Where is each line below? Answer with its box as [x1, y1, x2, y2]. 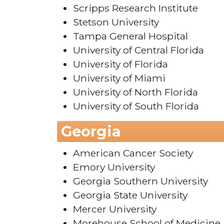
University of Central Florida [73, 44, 204, 56]
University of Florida [73, 58, 168, 70]
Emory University [73, 161, 155, 173]
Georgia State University [73, 189, 187, 201]
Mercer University [73, 203, 156, 215]
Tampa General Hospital [73, 30, 188, 42]
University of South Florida [73, 100, 199, 112]
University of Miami [73, 72, 165, 84]
